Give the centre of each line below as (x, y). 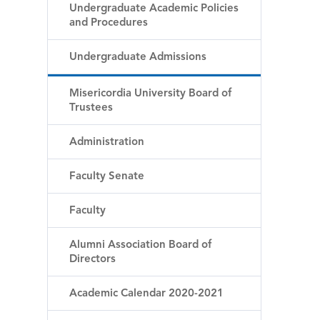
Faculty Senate (107, 177)
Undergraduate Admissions (138, 57)
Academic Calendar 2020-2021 (146, 294)
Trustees (91, 108)
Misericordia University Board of (150, 94)
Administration (107, 142)
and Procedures (109, 23)
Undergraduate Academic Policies (154, 9)
